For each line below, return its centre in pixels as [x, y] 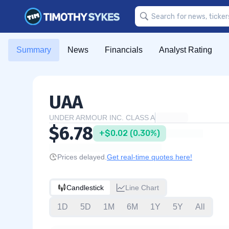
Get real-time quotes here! [150, 157]
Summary [34, 50]
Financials [124, 50]
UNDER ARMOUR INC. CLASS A [102, 118]
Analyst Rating [186, 50]
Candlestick [85, 188]
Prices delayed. [82, 157]
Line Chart [142, 188]
